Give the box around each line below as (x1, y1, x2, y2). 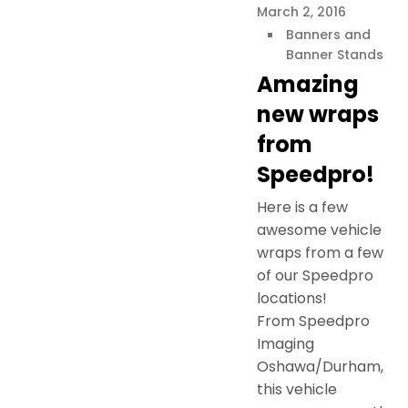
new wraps (257, 98, 379, 129)
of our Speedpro (257, 264, 373, 286)
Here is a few (257, 196, 348, 218)
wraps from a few (257, 241, 383, 263)
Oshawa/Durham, (257, 355, 383, 377)
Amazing (257, 68, 359, 99)
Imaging (257, 332, 314, 354)
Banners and (286, 25, 371, 44)
